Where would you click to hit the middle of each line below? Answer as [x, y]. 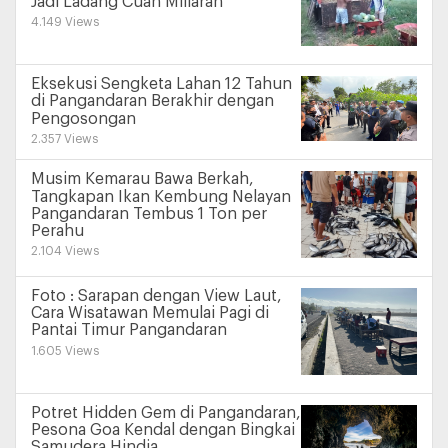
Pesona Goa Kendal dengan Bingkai [163, 430]
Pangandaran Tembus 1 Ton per [149, 214]
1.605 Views [65, 350]
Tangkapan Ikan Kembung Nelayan [161, 196]
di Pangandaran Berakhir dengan [152, 101]
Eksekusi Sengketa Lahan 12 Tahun [161, 84]
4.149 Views [65, 22]
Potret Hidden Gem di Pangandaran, [166, 412]
